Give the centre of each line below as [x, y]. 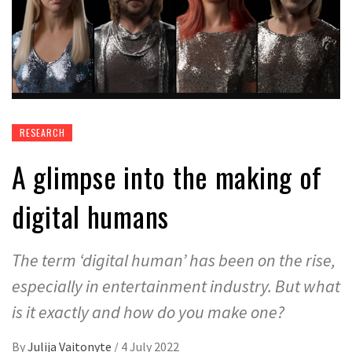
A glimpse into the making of [167, 176]
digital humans [91, 215]
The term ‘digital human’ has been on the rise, [174, 260]
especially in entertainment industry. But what [176, 286]
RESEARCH [42, 132]
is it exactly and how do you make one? [148, 312]
